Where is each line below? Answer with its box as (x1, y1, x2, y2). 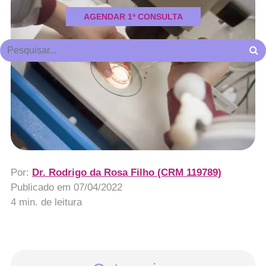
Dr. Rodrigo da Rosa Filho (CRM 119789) (31, 166, 221, 178)
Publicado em (10, 181, 74, 193)
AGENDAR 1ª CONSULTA (83, 12, 183, 21)
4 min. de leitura (10, 196, 82, 208)
